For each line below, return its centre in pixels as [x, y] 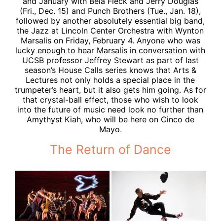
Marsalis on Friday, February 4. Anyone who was [110, 40]
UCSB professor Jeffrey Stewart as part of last [110, 60]
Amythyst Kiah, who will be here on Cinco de [110, 119]
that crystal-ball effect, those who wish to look [110, 99]
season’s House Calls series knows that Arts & [110, 70]
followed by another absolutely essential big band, [110, 20]
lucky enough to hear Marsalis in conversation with [110, 50]
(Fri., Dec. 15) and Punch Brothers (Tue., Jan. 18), [110, 11]
